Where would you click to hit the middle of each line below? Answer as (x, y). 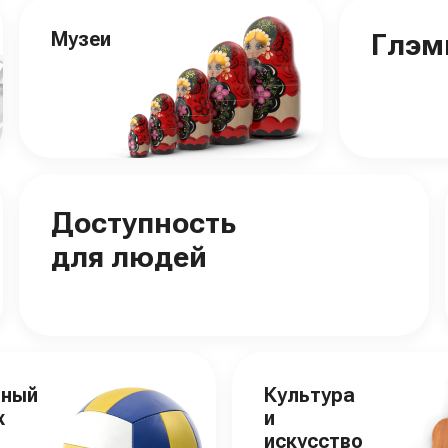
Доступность (143, 222)
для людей (128, 256)
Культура (309, 395)
